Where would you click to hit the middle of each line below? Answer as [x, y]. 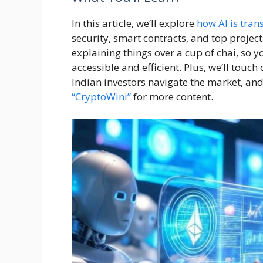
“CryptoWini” [101, 97]
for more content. [172, 97]
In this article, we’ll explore [133, 23]
